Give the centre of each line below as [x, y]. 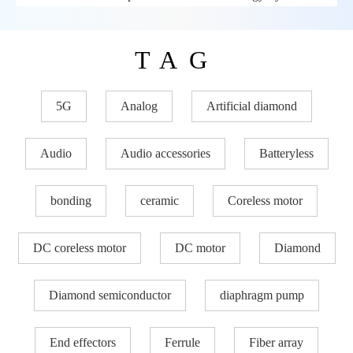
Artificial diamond [252, 106]
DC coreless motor [79, 247]
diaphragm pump [262, 295]
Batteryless [286, 153]
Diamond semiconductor [110, 295]
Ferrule [182, 342]
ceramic [160, 200]
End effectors [83, 342]
